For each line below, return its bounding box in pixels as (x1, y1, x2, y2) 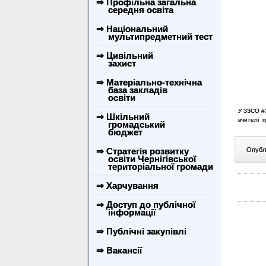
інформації (94, 207, 156, 217)
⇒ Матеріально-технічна (96, 77, 202, 87)
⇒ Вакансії (96, 245, 142, 255)
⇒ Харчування (96, 180, 159, 191)
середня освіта (94, 5, 173, 15)
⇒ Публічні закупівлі (96, 226, 186, 236)
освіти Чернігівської (94, 154, 196, 164)
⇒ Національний (96, 24, 168, 34)
